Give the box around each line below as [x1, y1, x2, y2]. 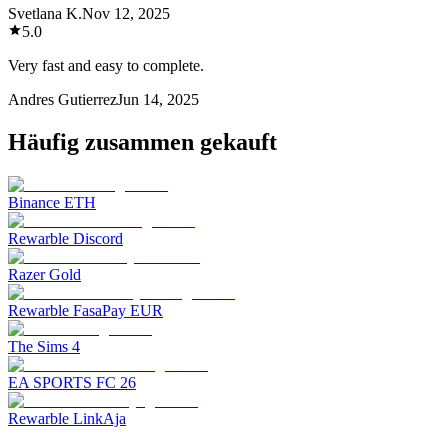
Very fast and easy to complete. [8, 56, 204, 74]
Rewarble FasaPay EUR [8, 301, 163, 319]
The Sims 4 [8, 337, 80, 355]
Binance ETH [8, 193, 96, 211]
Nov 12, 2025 [82, 4, 170, 22]
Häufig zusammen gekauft [8, 128, 277, 155]
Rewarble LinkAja [8, 409, 126, 427]
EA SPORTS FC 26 [8, 373, 136, 391]
